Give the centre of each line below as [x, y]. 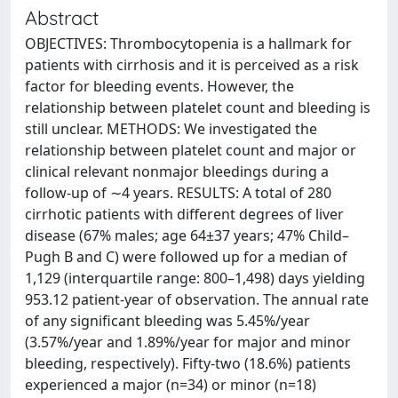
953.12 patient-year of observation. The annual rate [197, 299]
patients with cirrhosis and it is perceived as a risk [192, 64]
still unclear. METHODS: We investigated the [171, 128]
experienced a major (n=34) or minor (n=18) [171, 384]
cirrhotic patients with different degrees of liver [184, 214]
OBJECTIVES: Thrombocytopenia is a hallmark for [188, 43]
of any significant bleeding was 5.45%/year [167, 320]
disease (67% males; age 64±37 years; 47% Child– [187, 235]
